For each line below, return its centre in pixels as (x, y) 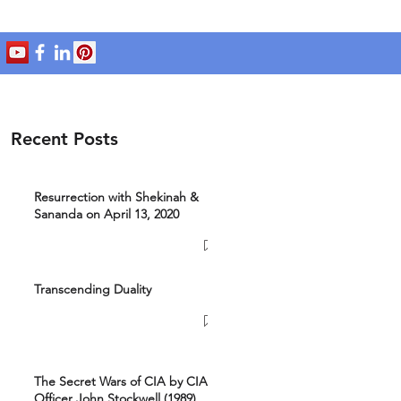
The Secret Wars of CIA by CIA (121, 381)
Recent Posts (64, 139)
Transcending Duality (93, 289)
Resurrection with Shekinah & (116, 197)
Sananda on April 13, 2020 (107, 214)
